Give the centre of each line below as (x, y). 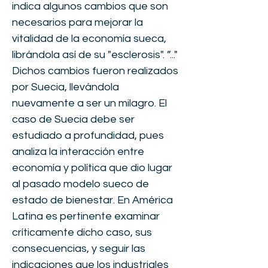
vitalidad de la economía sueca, (89, 39)
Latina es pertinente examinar (86, 216)
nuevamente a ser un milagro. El (89, 103)
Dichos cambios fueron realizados (95, 71)
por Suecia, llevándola (66, 87)
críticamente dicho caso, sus (82, 232)
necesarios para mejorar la (77, 22)
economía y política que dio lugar (92, 168)
